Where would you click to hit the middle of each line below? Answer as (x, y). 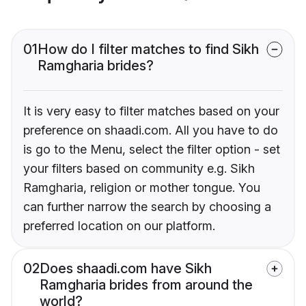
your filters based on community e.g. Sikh (139, 169)
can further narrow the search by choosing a (147, 207)
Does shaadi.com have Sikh (126, 269)
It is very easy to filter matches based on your (151, 111)
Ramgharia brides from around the (146, 285)
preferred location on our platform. (119, 226)
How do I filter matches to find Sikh (148, 50)
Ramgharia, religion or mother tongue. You (142, 188)
